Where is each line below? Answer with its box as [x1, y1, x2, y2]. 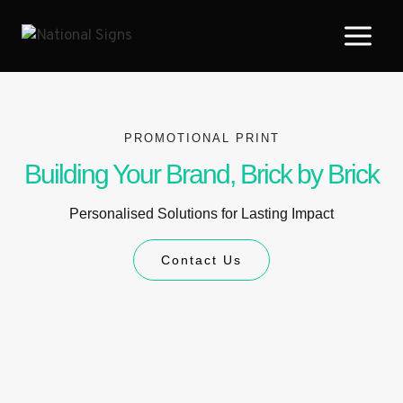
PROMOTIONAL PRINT [123, 131, 280, 146]
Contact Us [161, 253, 242, 268]
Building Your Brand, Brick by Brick [24, 159, 379, 190]
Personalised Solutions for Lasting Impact [69, 206, 334, 222]
